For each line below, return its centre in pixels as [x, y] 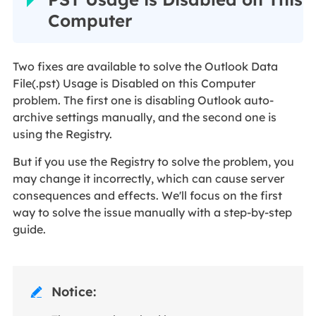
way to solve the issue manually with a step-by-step [152, 212]
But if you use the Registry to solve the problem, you [153, 161]
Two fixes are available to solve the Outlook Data [145, 66]
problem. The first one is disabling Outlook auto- [143, 100]
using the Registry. [63, 134]
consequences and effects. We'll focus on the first [147, 195]
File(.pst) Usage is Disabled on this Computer [134, 83]
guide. [29, 229]
